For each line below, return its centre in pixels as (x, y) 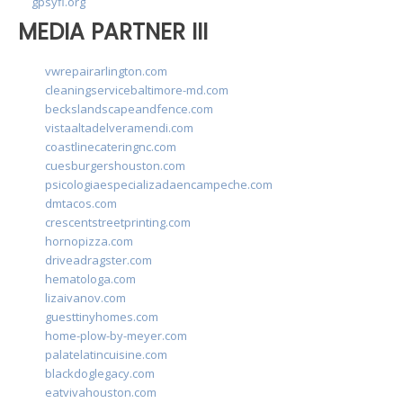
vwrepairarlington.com (106, 72)
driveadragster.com (99, 260)
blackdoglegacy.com (100, 374)
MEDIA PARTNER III (113, 31)
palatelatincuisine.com (106, 355)
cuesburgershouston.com (115, 166)
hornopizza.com (89, 242)
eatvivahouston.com (101, 393)
